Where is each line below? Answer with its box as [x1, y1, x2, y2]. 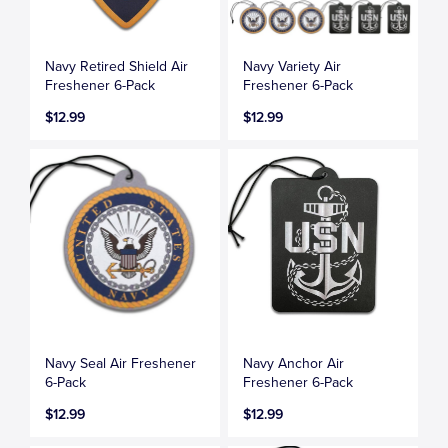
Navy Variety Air [243, 57, 342, 75]
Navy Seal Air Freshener [45, 354, 197, 372]
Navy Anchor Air [243, 354, 345, 372]
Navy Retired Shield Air [45, 57, 189, 75]
